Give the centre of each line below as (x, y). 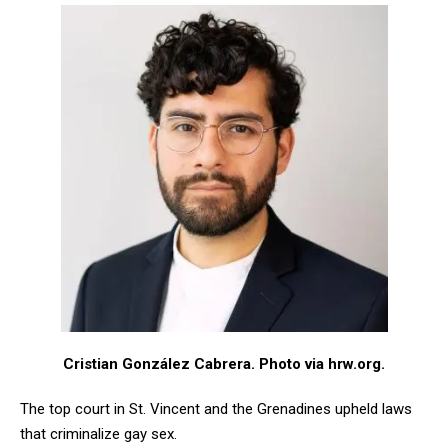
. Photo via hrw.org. (318, 363)
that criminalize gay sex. (98, 433)
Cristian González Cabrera (157, 363)
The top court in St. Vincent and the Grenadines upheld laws (216, 408)
